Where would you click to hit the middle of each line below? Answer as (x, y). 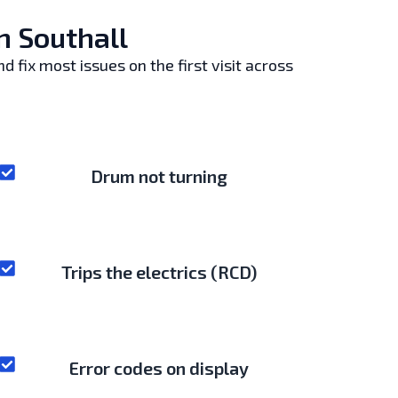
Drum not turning (159, 175)
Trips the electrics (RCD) (159, 271)
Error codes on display (159, 367)
